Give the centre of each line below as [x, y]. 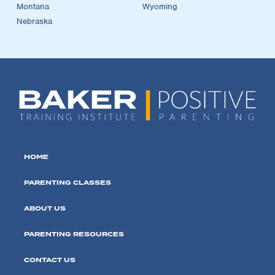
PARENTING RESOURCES [74, 234]
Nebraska [34, 21]
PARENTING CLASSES [68, 183]
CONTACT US [50, 260]
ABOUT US [45, 209]
